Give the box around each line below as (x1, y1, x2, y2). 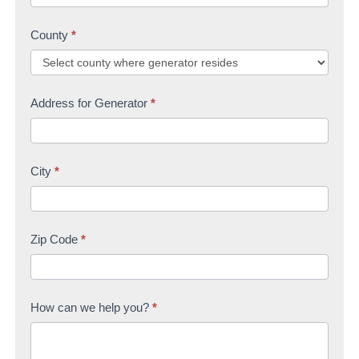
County (30, 27, 71, 42)
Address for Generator (30, 95, 151, 110)
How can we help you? (30, 300, 152, 314)
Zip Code (30, 232, 81, 246)
